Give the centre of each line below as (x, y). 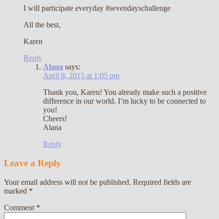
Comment (20, 207)
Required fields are (162, 182)
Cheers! (55, 119)
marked (16, 191)
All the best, (42, 25)
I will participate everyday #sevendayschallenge (97, 8)
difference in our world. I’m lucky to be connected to (124, 101)
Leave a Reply (33, 163)
